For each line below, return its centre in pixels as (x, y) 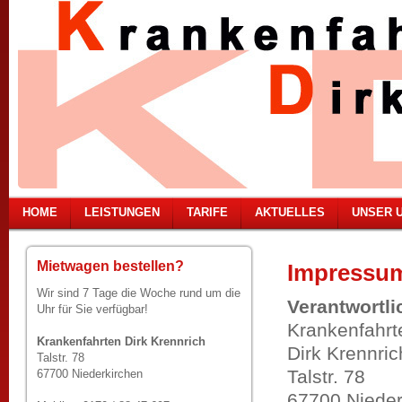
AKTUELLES (290, 212)
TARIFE (207, 212)
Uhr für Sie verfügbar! (92, 309)
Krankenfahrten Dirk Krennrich (121, 341)
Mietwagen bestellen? (110, 266)
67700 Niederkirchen (90, 374)
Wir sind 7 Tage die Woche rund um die (139, 293)
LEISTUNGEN (122, 212)
